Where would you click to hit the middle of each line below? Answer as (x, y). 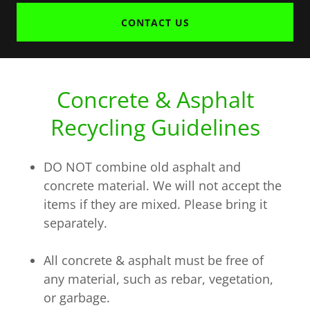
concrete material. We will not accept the (163, 186)
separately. (76, 223)
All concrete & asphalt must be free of (154, 261)
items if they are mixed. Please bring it (156, 204)
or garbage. (77, 298)
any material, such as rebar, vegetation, (159, 279)
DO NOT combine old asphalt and (143, 167)
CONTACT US (155, 22)
